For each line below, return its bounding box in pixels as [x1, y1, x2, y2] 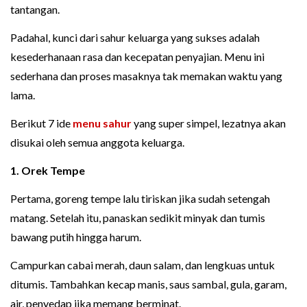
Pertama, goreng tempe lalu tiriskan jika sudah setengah [10, 192, 270, 206]
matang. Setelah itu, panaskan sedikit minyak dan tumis [10, 211, 265, 225]
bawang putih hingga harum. [10, 230, 141, 244]
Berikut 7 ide [10, 116, 73, 130]
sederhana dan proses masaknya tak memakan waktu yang [10, 69, 282, 83]
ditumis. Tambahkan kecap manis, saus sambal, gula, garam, [10, 278, 286, 291]
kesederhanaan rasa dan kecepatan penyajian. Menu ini [10, 50, 265, 64]
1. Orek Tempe [10, 164, 85, 177]
